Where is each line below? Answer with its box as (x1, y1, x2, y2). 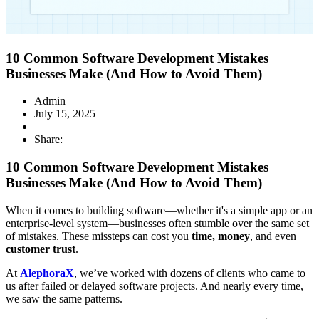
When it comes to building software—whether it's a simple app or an (6, 204, 313, 216)
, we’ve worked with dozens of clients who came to (74, 266, 305, 279)
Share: (34, 133, 63, 146)
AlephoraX (20, 266, 74, 279)
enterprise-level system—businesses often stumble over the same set (6, 216, 309, 229)
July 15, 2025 (34, 108, 95, 120)
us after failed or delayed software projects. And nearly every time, (6, 279, 303, 292)
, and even (250, 229, 296, 242)
